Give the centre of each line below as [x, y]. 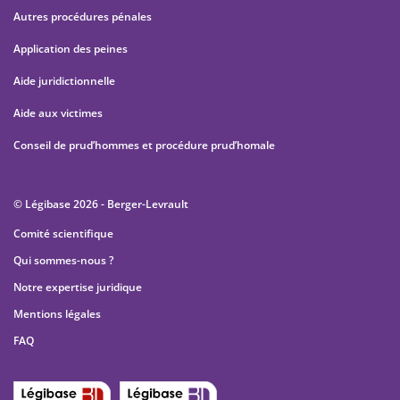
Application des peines [71, 49]
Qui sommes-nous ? [63, 260]
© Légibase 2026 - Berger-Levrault [101, 204]
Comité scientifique [63, 233]
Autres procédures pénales [83, 17]
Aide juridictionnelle [64, 81]
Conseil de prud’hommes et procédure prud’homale [146, 145]
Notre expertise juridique [78, 287]
